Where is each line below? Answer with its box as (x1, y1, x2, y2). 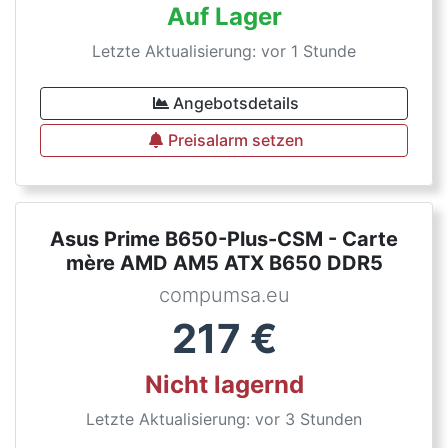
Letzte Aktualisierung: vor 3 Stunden (86, 409, 362, 429)
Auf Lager (166, 2, 282, 31)
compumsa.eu (158, 283, 290, 307)
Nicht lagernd (144, 370, 304, 399)
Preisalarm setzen (168, 130, 304, 150)
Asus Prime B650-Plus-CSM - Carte (50, 227, 398, 251)
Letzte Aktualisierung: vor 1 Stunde (92, 41, 356, 61)
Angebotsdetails (173, 93, 299, 113)
